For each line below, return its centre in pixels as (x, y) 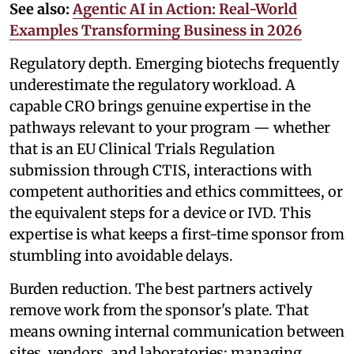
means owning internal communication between (177, 332)
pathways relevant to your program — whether (170, 128)
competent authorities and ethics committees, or (176, 192)
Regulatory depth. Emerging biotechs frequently (174, 64)
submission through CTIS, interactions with (161, 171)
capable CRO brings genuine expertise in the (160, 107)
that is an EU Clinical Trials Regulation (142, 149)
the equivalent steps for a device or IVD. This (160, 213)
